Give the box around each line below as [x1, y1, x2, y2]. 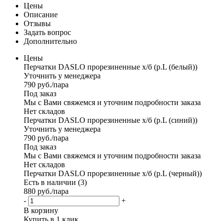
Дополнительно [24, 37, 77, 46]
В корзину [24, 206, 58, 215]
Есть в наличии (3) [24, 178, 87, 187]
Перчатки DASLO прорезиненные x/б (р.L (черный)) [24, 169, 202, 178]
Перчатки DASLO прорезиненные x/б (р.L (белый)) [24, 63, 197, 72]
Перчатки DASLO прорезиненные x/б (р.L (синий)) [24, 116, 197, 125]
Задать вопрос [24, 28, 71, 37]
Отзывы [24, 19, 51, 28]
